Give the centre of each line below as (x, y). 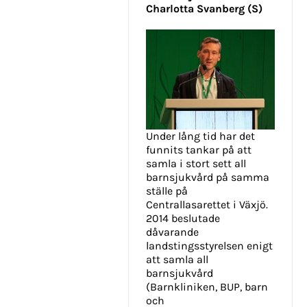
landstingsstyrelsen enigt (209, 246)
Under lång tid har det (200, 136)
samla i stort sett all (196, 164)
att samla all (177, 260)
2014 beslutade (183, 219)
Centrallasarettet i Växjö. (207, 205)
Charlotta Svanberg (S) (204, 9)
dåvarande (172, 232)
